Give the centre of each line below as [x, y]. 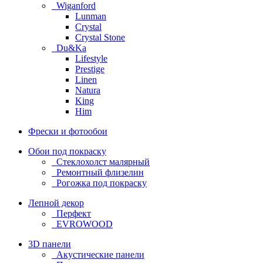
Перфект [73, 213]
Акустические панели [99, 254]
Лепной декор [56, 203]
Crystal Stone [100, 37]
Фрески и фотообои [68, 131]
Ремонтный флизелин [99, 172]
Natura [88, 90]
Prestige [90, 69]
